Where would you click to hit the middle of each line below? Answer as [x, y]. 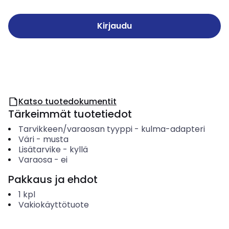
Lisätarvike [39, 150]
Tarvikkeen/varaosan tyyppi [75, 129]
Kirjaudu [114, 26]
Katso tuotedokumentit [67, 101]
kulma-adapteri [173, 129]
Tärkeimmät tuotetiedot [70, 114]
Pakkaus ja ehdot [53, 179]
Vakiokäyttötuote [53, 205]
